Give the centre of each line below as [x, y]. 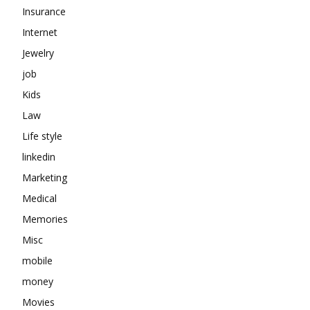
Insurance [44, 12]
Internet [40, 33]
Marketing [45, 178]
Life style [42, 136]
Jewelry [38, 53]
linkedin [39, 157]
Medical [39, 199]
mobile [37, 261]
